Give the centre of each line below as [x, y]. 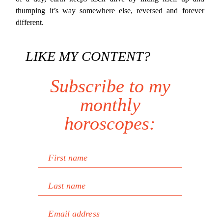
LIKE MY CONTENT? [88, 56]
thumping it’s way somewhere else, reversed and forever [110, 11]
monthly [110, 105]
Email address [74, 214]
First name [68, 158]
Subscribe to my [110, 86]
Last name [67, 186]
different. [30, 22]
